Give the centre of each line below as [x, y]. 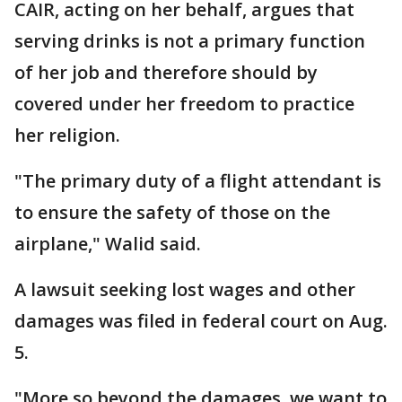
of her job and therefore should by [166, 72]
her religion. [67, 135]
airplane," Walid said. [108, 244]
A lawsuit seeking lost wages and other [185, 289]
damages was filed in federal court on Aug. [201, 321]
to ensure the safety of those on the [172, 212]
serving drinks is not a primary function [190, 41]
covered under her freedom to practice [184, 104]
